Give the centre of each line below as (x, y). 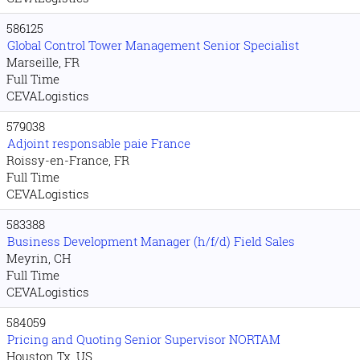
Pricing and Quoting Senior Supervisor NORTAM (144, 339)
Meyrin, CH (39, 258)
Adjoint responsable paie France (99, 143)
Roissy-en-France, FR (68, 160)
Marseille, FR (43, 62)
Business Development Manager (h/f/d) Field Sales (151, 241)
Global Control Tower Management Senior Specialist (153, 45)
